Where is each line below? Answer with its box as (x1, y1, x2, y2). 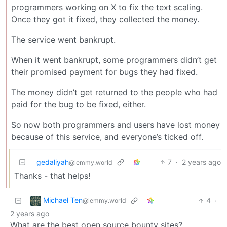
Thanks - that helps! (14, 170, 90, 181)
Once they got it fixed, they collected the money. (11, 14, 199, 24)
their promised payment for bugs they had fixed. (11, 66, 198, 77)
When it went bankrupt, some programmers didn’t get (11, 54, 217, 65)
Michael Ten (43, 196, 83, 205)
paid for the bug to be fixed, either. (11, 99, 146, 109)
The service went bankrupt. (11, 34, 116, 45)
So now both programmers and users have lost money (11, 119, 220, 130)
